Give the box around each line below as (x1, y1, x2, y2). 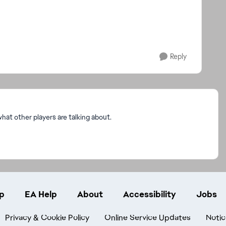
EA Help (25, 188, 57, 200)
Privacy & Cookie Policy (5, 212, 89, 223)
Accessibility (123, 188, 176, 200)
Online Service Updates (104, 212, 191, 223)
